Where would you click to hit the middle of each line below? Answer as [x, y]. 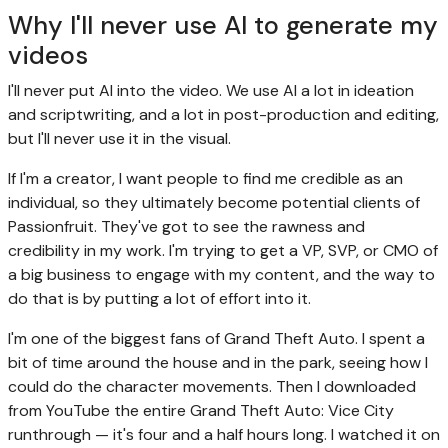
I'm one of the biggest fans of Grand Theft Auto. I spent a [216, 338]
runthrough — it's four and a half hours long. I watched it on [224, 434]
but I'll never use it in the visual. [119, 138]
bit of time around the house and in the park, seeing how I [218, 362]
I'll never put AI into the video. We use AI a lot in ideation [211, 90]
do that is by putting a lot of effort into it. [159, 298]
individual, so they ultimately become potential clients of [214, 202]
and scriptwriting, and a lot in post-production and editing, [223, 114]
